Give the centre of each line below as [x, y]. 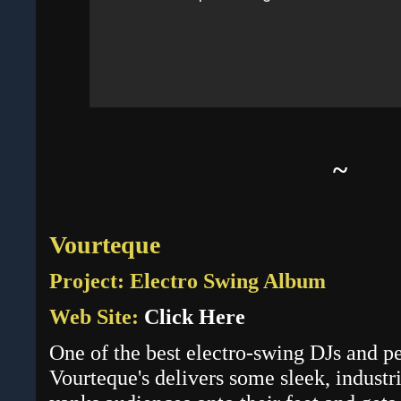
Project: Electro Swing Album [188, 281]
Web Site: [97, 317]
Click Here [195, 317]
